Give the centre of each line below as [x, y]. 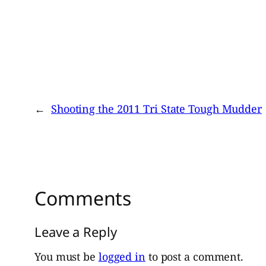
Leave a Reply [76, 232]
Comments [83, 198]
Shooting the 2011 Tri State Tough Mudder [156, 108]
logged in [122, 257]
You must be [66, 257]
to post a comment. [194, 257]
